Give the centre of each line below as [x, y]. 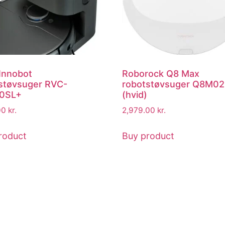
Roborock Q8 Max [161, 73]
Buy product [148, 136]
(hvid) [135, 94]
